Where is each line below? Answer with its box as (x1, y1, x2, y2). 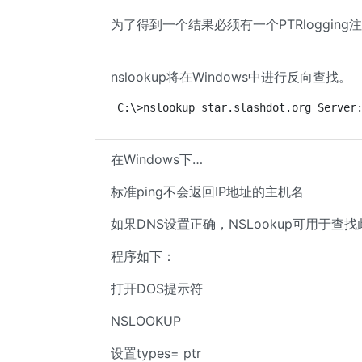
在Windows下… (111, 151, 203, 167)
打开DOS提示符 (111, 280, 203, 297)
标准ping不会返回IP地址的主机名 (111, 183, 304, 200)
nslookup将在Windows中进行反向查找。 (111, 69, 351, 85)
